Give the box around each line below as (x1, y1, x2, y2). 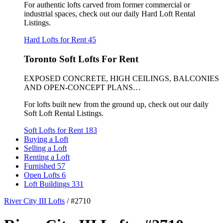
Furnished (24, 161, 57, 170)
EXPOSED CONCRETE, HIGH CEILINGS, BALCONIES (24, 74, 219, 83)
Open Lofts (24, 170, 62, 179)
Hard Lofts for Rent (24, 35, 88, 44)
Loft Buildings (24, 179, 72, 188)
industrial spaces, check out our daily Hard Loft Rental (24, 9, 195, 18)
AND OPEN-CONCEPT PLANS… (24, 83, 141, 92)
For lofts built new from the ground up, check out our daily (24, 100, 209, 109)
